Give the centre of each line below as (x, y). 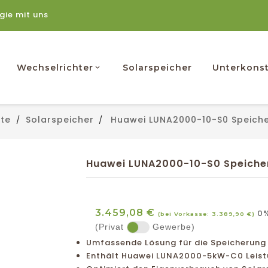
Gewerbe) (174, 227)
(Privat (109, 227)
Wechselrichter (55, 68)
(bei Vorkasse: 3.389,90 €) (206, 214)
